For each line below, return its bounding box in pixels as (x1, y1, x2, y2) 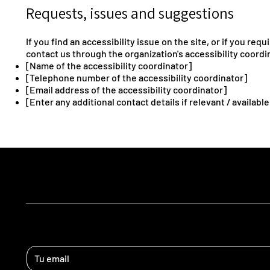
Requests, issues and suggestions (26, 3, 234, 24)
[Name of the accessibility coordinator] (26, 60, 192, 72)
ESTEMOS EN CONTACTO (26, 210, 137, 224)
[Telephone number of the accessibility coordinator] (26, 72, 248, 84)
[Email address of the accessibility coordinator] (26, 84, 227, 96)
